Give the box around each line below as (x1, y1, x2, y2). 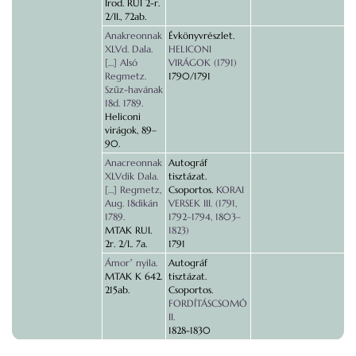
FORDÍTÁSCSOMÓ (168, 297, 247, 309)
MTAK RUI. (105, 224, 152, 236)
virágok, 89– (105, 124, 157, 136)
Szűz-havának (105, 83, 163, 95)
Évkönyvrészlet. (168, 29, 234, 41)
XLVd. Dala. (105, 43, 153, 55)
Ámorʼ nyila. (105, 257, 157, 269)
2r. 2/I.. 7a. (105, 238, 147, 250)
